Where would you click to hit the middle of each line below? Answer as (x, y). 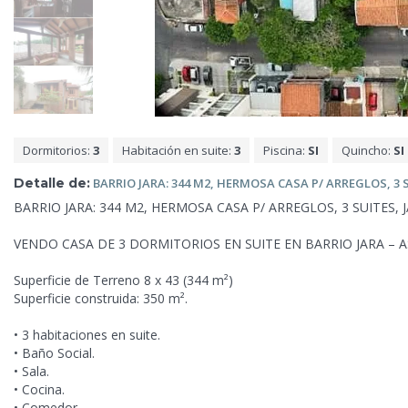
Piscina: (286, 150)
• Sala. (31, 372)
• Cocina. (39, 390)
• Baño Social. (54, 353)
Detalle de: (52, 183)
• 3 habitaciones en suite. (87, 335)
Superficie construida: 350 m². (101, 299)
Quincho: (367, 150)
